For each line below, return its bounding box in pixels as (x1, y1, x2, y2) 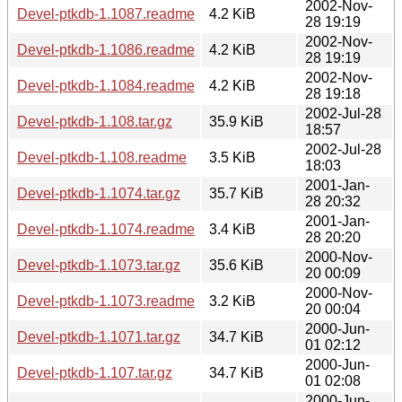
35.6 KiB (209, 257, 264, 273)
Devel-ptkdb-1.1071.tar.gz (17, 328, 180, 345)
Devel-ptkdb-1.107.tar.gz (17, 364, 172, 380)
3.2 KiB (209, 293, 256, 309)
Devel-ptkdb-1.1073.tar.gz (17, 257, 180, 273)
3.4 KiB (209, 221, 256, 237)
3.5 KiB (209, 149, 256, 165)
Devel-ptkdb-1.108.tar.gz (17, 113, 172, 129)
